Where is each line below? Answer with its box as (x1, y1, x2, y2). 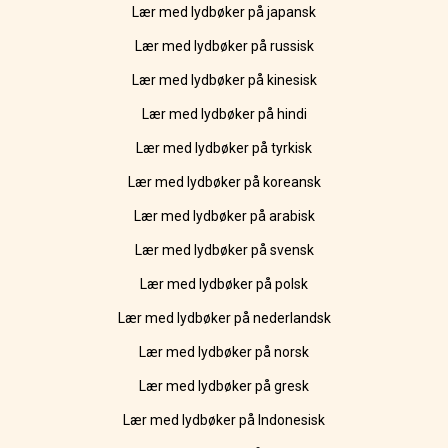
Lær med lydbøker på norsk (139, 344, 309, 361)
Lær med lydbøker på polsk (140, 276, 308, 293)
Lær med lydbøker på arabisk (133, 208, 315, 225)
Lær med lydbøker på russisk (134, 38, 314, 55)
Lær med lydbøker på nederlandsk (117, 310, 331, 327)
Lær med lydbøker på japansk (132, 4, 316, 21)
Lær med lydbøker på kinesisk (131, 72, 317, 89)
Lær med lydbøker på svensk (134, 242, 314, 259)
